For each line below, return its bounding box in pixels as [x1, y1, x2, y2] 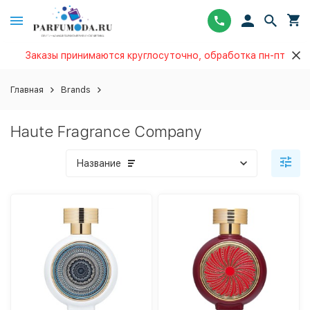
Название [76, 158, 121, 169]
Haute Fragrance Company [10, 122, 202, 140]
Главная [10, 84, 44, 95]
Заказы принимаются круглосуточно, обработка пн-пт [25, 50, 285, 61]
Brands [61, 84, 91, 95]
